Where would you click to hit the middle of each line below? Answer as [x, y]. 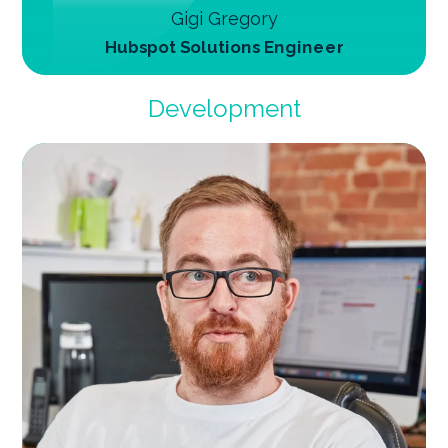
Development [224, 109]
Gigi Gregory [224, 19]
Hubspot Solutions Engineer [224, 47]
